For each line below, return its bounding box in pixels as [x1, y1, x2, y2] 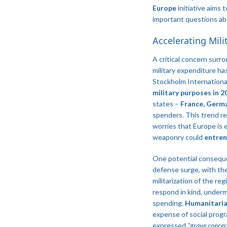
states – [152, 99, 180, 108]
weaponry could [152, 132, 204, 141]
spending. [152, 198, 185, 207]
